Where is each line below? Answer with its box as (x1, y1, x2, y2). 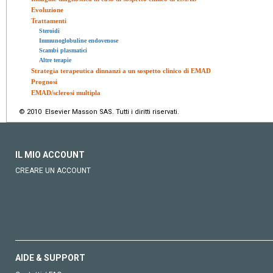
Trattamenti (31, 16, 66, 24)
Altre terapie (39, 56, 71, 63)
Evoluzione (31, 5, 63, 13)
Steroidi (39, 27, 60, 34)
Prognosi (31, 77, 57, 85)
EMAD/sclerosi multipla (31, 88, 101, 96)
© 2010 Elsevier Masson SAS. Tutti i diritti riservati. (19, 107, 179, 116)
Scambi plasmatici (39, 46, 87, 54)
